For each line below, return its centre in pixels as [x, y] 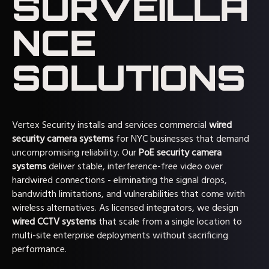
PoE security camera [180, 153]
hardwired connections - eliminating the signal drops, [119, 181]
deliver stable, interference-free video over [134, 167]
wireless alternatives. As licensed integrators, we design [125, 208]
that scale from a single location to [169, 222]
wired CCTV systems [54, 222]
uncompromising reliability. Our [75, 153]
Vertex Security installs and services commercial [110, 125]
